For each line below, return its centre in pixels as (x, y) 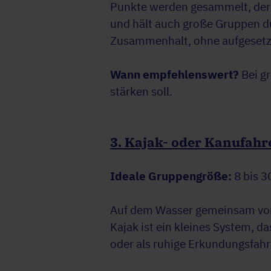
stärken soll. (141, 92)
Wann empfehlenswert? (175, 75)
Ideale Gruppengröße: (172, 176)
